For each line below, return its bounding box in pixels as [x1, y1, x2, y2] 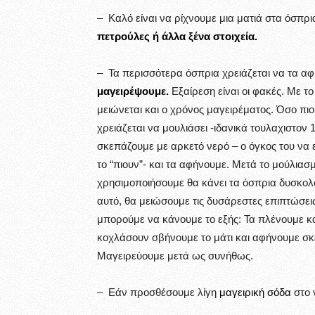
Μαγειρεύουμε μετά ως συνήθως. [97, 250, 253, 262]
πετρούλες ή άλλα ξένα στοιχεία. [97, 30, 257, 42]
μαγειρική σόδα [217, 286, 294, 298]
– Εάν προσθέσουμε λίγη [97, 286, 217, 298]
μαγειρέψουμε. [97, 85, 169, 97]
